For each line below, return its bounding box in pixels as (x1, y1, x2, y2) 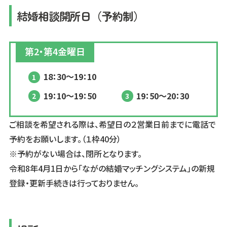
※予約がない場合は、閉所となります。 (9, 147, 142, 160)
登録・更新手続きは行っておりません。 (9, 176, 139, 189)
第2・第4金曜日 (24, 44, 85, 58)
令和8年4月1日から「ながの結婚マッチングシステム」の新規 (9, 162, 215, 174)
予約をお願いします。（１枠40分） (9, 132, 121, 145)
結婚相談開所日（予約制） (16, 8, 144, 24)
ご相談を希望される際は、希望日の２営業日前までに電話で (9, 118, 216, 130)
